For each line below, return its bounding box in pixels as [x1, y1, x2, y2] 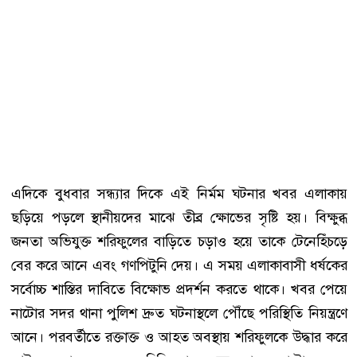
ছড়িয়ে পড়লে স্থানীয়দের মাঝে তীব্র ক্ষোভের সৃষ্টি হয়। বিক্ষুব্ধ [11, 207, 347, 227]
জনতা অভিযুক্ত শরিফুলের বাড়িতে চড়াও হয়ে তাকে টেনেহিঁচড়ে [11, 231, 347, 251]
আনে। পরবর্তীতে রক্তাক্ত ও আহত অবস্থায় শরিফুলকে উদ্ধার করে [11, 327, 347, 347]
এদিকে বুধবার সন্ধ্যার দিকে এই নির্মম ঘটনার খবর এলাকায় [11, 183, 347, 203]
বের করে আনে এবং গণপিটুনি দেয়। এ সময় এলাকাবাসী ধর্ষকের [11, 255, 347, 275]
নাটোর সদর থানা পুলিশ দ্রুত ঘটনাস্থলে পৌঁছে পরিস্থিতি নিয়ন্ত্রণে [11, 303, 347, 323]
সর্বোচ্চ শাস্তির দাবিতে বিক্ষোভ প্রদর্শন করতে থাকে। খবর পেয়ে [11, 279, 347, 299]
